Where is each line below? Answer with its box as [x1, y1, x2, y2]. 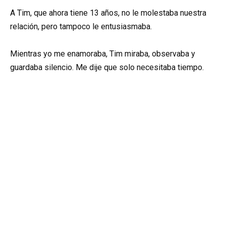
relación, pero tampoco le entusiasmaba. [10, 22, 152, 32]
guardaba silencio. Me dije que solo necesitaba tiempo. [10, 63, 204, 73]
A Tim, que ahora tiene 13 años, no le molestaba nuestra [10, 8, 206, 18]
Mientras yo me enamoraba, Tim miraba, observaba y [10, 49, 195, 59]
